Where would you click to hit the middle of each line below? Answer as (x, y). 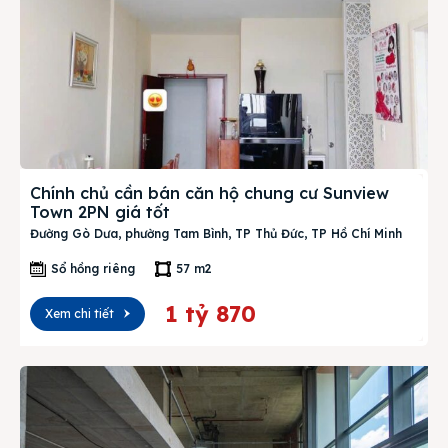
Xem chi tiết (79, 313)
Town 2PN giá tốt (100, 212)
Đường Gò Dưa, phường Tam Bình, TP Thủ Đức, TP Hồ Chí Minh (216, 233)
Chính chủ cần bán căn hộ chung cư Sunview (209, 193)
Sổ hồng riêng (93, 268)
